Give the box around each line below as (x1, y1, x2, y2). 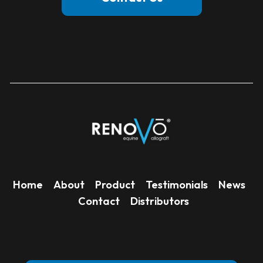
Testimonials (145, 178, 208, 191)
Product (95, 178, 135, 191)
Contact (77, 194, 120, 208)
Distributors (130, 194, 189, 208)
